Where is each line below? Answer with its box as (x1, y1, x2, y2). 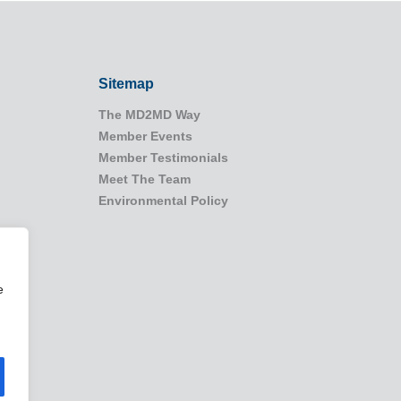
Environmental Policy (98, 193, 228, 209)
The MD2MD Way (98, 107, 200, 123)
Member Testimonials (98, 150, 228, 166)
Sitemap (98, 76, 154, 92)
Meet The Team (98, 172, 191, 187)
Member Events (98, 129, 192, 144)
